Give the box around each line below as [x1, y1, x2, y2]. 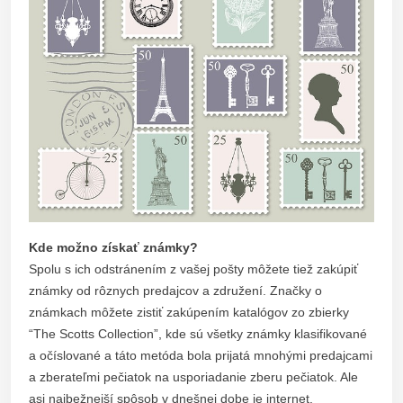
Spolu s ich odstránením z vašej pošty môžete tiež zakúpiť [29, 262, 358, 277]
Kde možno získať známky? [29, 240, 198, 255]
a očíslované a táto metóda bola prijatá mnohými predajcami [29, 348, 372, 363]
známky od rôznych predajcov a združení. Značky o [29, 283, 322, 299]
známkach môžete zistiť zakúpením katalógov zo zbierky [29, 305, 349, 320]
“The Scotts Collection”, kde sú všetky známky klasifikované [29, 327, 367, 342]
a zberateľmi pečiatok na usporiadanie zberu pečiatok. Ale [29, 370, 358, 385]
